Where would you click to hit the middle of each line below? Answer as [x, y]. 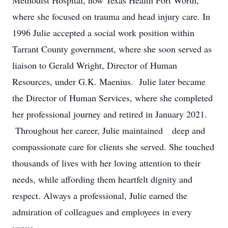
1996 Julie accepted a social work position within [103, 33]
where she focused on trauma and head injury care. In [111, 16]
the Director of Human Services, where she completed [112, 98]
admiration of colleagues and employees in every [102, 212]
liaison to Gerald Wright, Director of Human [95, 65]
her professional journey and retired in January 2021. [110, 114]
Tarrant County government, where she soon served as [112, 49]
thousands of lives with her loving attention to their [106, 163]
